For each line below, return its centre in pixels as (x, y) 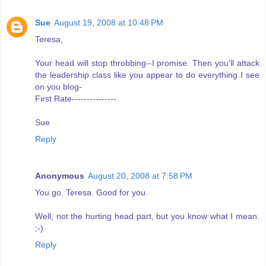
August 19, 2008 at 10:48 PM (109, 22)
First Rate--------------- (76, 98)
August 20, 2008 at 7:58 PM (140, 175)
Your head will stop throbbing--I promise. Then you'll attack (147, 63)
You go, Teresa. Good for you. (91, 192)
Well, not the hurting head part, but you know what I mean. (147, 216)
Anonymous (60, 175)
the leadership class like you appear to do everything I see (147, 75)
